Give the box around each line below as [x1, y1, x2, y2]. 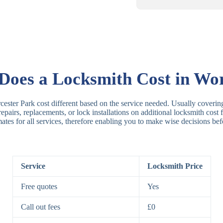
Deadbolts [158, 170, 190, 179]
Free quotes [20, 182, 57, 191]
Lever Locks [158, 91, 198, 100]
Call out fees [20, 203, 60, 212]
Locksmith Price [147, 162, 203, 171]
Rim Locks [158, 33, 193, 42]
